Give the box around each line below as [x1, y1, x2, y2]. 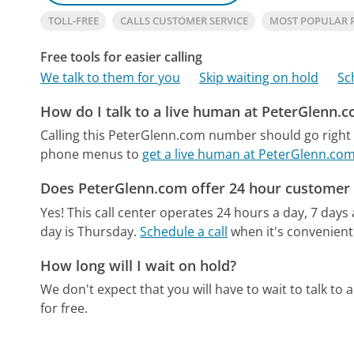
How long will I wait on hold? [40, 255, 237, 275]
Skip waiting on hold [199, 68, 319, 86]
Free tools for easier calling [40, 47, 203, 66]
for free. [40, 299, 88, 318]
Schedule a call [140, 222, 228, 240]
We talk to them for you [40, 68, 181, 86]
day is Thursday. [40, 222, 137, 240]
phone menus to [40, 145, 143, 164]
